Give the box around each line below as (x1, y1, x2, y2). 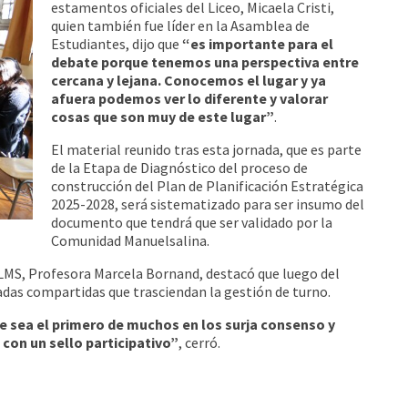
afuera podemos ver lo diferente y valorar (51, 88, 329, 107)
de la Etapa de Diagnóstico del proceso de (51, 158, 309, 177)
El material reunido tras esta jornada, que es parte (51, 139, 362, 158)
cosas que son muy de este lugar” (51, 107, 275, 126)
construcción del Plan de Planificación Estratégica (51, 176, 364, 195)
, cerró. (178, 332, 221, 352)
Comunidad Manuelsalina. (51, 230, 213, 250)
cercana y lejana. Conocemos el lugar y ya (51, 70, 327, 89)
